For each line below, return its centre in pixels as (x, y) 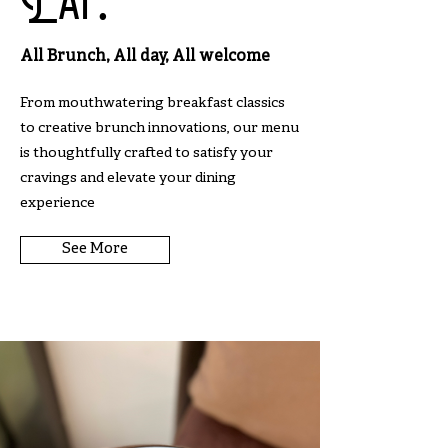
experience (57, 203)
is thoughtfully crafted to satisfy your (146, 153)
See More (95, 249)
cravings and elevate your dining (128, 178)
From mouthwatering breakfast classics (152, 103)
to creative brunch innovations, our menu (159, 128)
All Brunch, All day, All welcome (147, 57)
